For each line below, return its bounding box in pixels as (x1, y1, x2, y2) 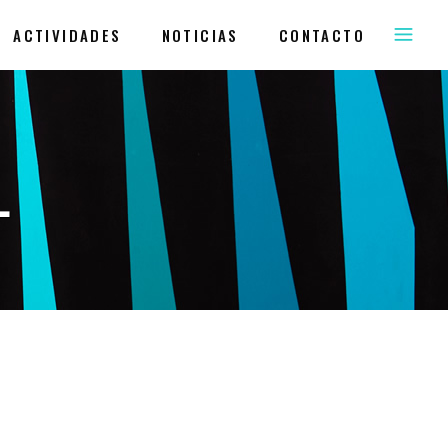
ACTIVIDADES (13, 24, 122, 46)
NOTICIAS (161, 24, 239, 46)
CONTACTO (278, 24, 365, 46)
